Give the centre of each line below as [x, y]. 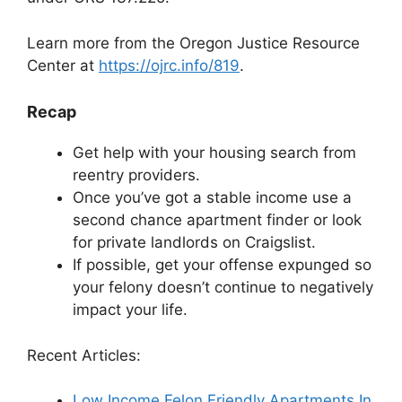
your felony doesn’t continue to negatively [223, 288]
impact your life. [130, 310]
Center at [63, 65]
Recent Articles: [84, 355]
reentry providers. [136, 175]
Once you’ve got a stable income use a [212, 198]
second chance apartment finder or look [217, 220]
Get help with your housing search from [214, 153]
